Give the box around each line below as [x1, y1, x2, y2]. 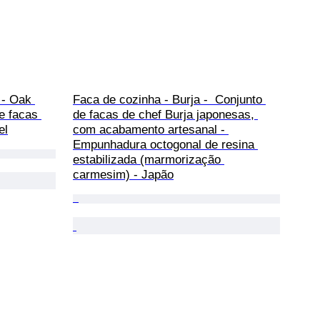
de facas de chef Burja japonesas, [73, 107, 258, 121]
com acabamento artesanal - [73, 122, 229, 136]
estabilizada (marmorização [73, 152, 224, 166]
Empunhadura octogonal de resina [73, 137, 258, 151]
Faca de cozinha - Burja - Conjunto [73, 92, 266, 106]
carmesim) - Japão [73, 167, 174, 181]
